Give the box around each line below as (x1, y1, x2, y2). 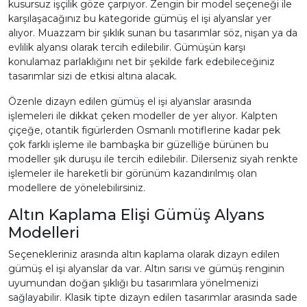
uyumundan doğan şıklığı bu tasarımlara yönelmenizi (8, 277, 258, 289)
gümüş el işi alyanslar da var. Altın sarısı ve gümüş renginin (8, 262, 284, 275)
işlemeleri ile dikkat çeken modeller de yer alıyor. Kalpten (8, 110, 278, 122)
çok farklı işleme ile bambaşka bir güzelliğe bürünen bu (8, 138, 269, 151)
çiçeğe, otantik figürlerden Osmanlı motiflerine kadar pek (8, 124, 280, 136)
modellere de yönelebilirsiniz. (8, 182, 145, 194)
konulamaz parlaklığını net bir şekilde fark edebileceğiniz (8, 56, 275, 68)
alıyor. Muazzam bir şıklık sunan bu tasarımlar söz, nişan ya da (8, 27, 297, 39)
